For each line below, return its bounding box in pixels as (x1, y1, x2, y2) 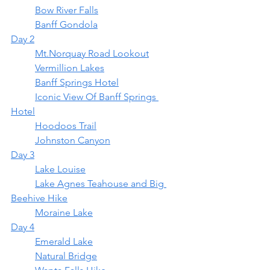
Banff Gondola (35, 19, 98, 30)
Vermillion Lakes (35, 62, 104, 74)
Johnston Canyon (35, 134, 110, 146)
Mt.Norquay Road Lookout (35, 48, 149, 59)
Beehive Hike (11, 192, 67, 204)
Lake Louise (35, 163, 86, 175)
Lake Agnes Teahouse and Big (11, 178, 35, 189)
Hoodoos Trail (35, 120, 96, 131)
